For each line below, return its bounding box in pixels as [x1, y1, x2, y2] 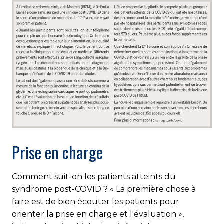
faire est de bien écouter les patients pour [12, 196, 179, 206]
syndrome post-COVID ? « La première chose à [12, 184, 196, 194]
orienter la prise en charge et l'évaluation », [12, 209, 184, 219]
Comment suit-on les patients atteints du [12, 171, 176, 181]
